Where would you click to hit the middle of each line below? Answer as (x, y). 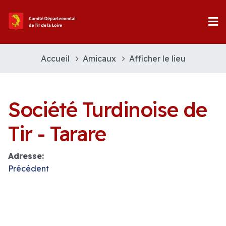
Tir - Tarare (57, 133)
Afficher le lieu (157, 58)
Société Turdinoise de (107, 109)
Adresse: (26, 156)
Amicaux (99, 58)
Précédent (29, 168)
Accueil (55, 58)
